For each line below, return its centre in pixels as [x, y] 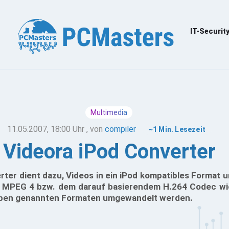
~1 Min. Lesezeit [177, 129]
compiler [120, 129]
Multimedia [109, 112]
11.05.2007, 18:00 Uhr [45, 129]
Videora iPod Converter [109, 152]
